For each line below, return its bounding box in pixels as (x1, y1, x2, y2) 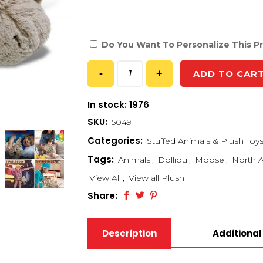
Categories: (87, 134, 145, 147)
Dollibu (158, 154, 187, 165)
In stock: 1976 (87, 98, 149, 111)
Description (102, 227, 157, 240)
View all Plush (129, 172, 184, 183)
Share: (87, 189, 117, 202)
